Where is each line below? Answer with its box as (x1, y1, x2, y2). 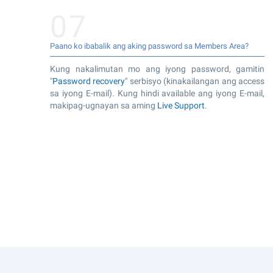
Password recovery (52, 76, 126, 86)
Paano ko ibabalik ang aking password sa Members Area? (50, 41, 249, 51)
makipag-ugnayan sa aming (50, 100, 157, 110)
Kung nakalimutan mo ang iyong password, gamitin (50, 63, 264, 74)
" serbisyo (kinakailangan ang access (125, 76, 265, 86)
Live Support (157, 100, 205, 110)
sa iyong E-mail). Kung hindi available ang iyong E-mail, (50, 88, 264, 98)
